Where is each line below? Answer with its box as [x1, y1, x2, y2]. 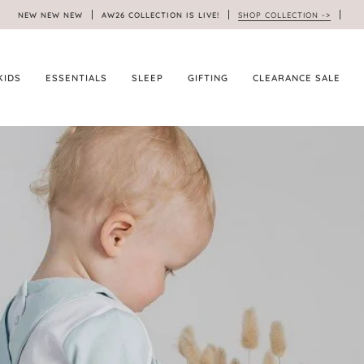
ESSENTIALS [45, 71, 107, 84]
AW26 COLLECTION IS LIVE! [94, 9, 226, 19]
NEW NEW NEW [17, 9, 89, 19]
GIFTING [188, 71, 228, 84]
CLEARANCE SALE [253, 71, 340, 84]
